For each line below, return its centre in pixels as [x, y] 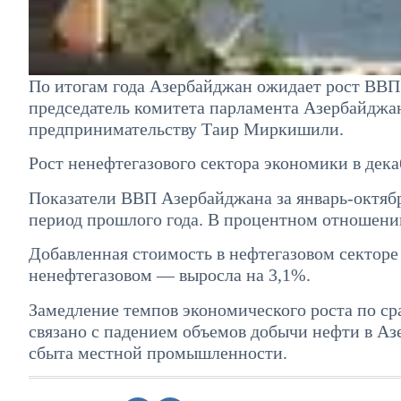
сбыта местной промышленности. [158, 352]
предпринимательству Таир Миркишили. [186, 129]
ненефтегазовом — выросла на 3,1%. [170, 275]
